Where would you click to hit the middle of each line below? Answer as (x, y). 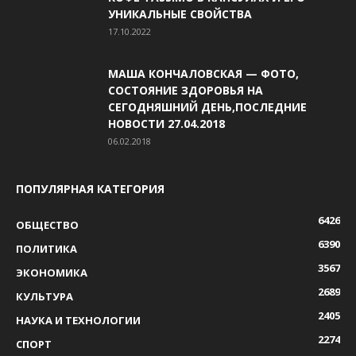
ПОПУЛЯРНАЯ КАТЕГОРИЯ (90, 188)
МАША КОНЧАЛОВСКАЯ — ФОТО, (203, 73)
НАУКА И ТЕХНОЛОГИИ (78, 320)
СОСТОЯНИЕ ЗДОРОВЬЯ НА (186, 90)
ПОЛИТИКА (46, 248)
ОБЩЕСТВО (47, 224)
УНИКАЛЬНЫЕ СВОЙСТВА (180, 14)
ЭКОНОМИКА (52, 272)
